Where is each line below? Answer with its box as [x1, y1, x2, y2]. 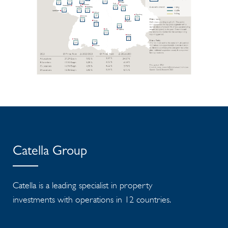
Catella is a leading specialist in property [13, 180, 152, 191]
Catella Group [13, 146, 87, 159]
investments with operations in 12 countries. [13, 194, 171, 206]
